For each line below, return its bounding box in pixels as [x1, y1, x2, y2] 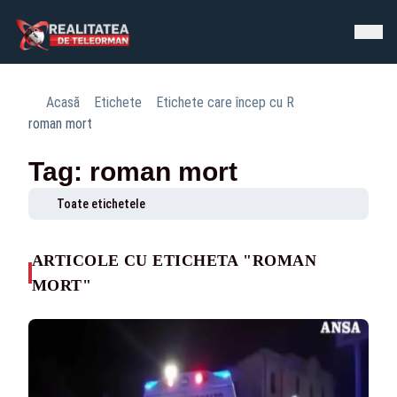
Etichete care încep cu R [156, 94, 294, 111]
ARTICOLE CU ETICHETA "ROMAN [31, 252, 317, 269]
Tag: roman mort [28, 157, 237, 186]
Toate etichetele [57, 197, 145, 211]
